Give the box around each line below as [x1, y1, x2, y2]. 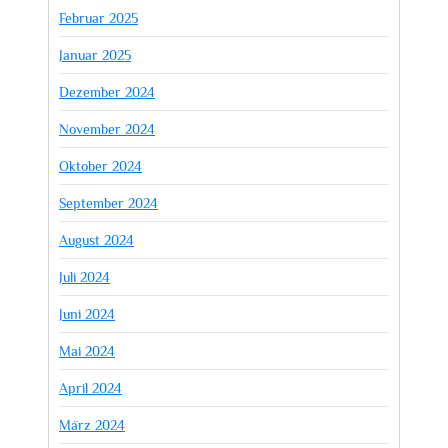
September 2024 [59, 194, 158, 211]
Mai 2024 [59, 342, 115, 359]
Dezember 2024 [59, 83, 155, 100]
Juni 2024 [59, 305, 115, 322]
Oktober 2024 [59, 157, 142, 174]
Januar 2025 [59, 46, 131, 63]
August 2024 [59, 231, 134, 248]
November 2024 [59, 120, 155, 137]
